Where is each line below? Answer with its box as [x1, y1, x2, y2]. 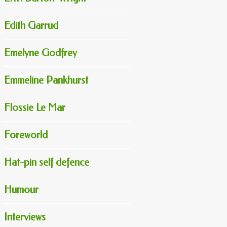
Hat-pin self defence [4, 156, 89, 168]
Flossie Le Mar [4, 101, 65, 113]
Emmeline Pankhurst [4, 74, 88, 86]
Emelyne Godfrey [4, 47, 77, 59]
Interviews [4, 211, 46, 223]
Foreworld [4, 129, 48, 141]
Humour [4, 183, 39, 196]
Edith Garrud [4, 19, 58, 31]
